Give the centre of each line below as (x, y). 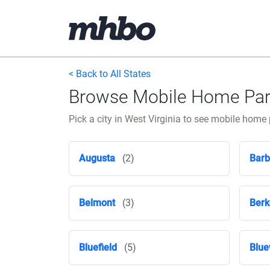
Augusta (97, 158)
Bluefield (98, 247)
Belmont (97, 203)
